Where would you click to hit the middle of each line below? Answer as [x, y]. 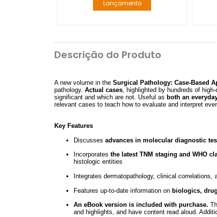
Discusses [89, 140]
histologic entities [98, 162]
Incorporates [92, 155]
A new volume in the [84, 82]
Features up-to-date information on [123, 190]
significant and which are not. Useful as [110, 97]
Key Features [74, 126]
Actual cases [104, 90]
